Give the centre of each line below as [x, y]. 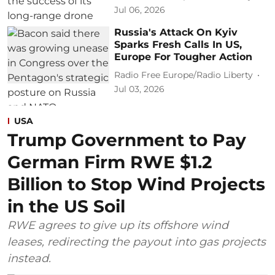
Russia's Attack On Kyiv [176, 32]
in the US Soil [66, 206]
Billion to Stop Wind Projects [136, 184]
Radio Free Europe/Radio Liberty [184, 75]
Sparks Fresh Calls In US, [178, 44]
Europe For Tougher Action [184, 56]
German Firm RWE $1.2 [110, 162]
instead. [29, 258]
